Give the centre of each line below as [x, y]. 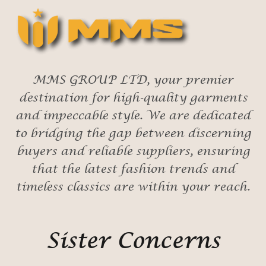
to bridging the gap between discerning [133, 134]
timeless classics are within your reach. [133, 188]
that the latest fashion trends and [133, 170]
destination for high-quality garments [133, 99]
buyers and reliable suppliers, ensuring [133, 152]
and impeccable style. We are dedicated [133, 116]
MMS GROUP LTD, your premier [133, 81]
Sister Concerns [133, 242]
